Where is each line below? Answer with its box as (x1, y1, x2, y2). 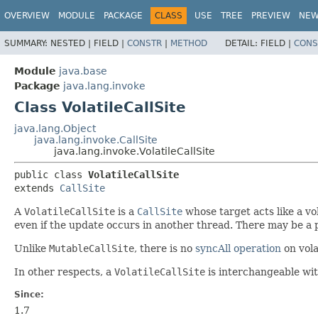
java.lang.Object (14, 122, 96, 134)
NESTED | (50, 38, 94, 48)
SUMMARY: (4, 38, 50, 48)
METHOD (170, 38, 207, 48)
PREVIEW (251, 11, 290, 21)
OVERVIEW (4, 11, 50, 21)
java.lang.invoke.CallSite (34, 133, 158, 146)
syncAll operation (195, 242, 281, 254)
